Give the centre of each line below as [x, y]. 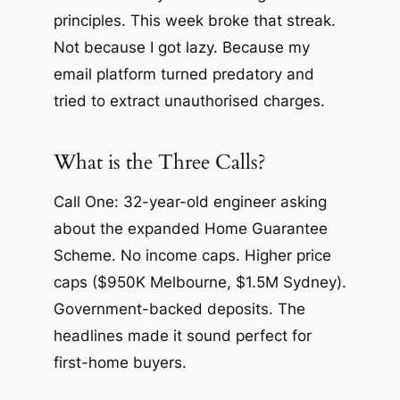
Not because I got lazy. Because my [181, 47]
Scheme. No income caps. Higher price [192, 255]
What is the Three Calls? [159, 162]
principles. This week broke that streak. [194, 20]
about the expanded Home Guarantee [190, 228]
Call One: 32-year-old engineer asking [190, 201]
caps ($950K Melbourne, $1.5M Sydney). [200, 282]
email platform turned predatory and [183, 74]
